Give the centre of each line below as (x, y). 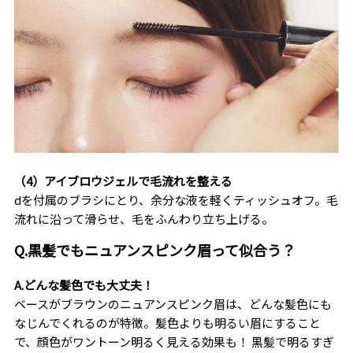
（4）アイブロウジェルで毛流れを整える (123, 180)
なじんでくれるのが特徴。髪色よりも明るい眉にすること (167, 322)
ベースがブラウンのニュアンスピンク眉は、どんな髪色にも (173, 303)
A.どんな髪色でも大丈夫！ (84, 284)
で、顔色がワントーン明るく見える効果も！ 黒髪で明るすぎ (174, 341)
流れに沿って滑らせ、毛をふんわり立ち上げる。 (143, 218)
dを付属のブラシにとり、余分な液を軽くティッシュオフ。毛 (176, 199)
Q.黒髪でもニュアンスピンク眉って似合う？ (154, 249)
